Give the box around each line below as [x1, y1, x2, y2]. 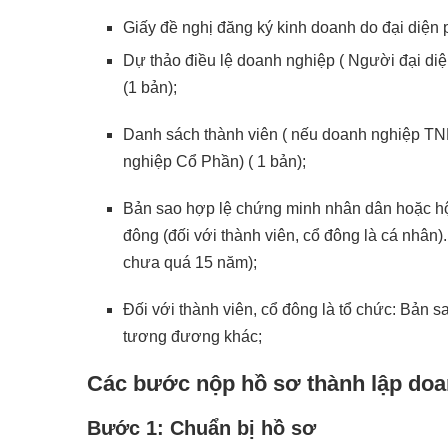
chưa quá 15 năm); [123, 253, 257, 271]
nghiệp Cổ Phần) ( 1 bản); [123, 152, 306, 170]
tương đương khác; [123, 327, 262, 345]
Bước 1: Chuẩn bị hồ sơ [87, 416, 316, 439]
